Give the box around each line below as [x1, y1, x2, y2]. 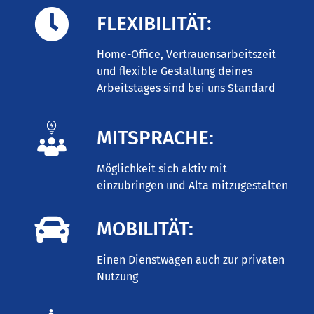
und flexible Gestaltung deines [97, 64, 253, 78]
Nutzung [97, 269, 139, 283]
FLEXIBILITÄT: [97, 11, 212, 35]
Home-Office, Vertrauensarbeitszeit [97, 47, 277, 61]
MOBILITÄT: [97, 217, 194, 240]
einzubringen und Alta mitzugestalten [97, 179, 289, 193]
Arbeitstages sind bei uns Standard [97, 81, 276, 95]
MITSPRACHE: [97, 126, 214, 150]
